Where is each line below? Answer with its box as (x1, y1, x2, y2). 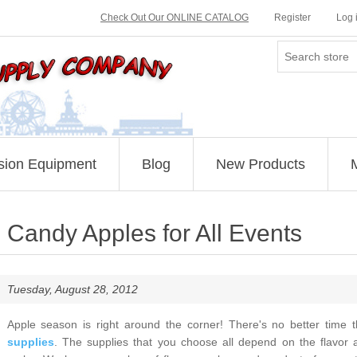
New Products (215, 156, 305, 172)
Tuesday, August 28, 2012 (6, 283, 138, 296)
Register (274, 12, 311, 23)
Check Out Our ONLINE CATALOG (100, 12, 249, 23)
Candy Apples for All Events (6, 220, 302, 246)
